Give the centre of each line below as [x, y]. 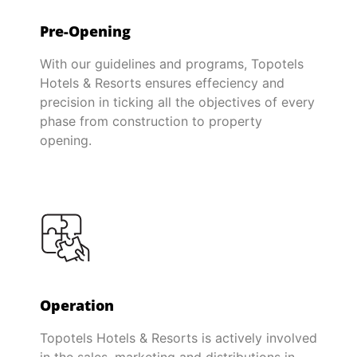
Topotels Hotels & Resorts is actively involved [178, 338]
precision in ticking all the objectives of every [177, 102]
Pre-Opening [85, 31]
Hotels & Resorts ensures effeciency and [162, 83]
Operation [77, 306]
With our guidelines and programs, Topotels [172, 64]
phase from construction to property [151, 122]
